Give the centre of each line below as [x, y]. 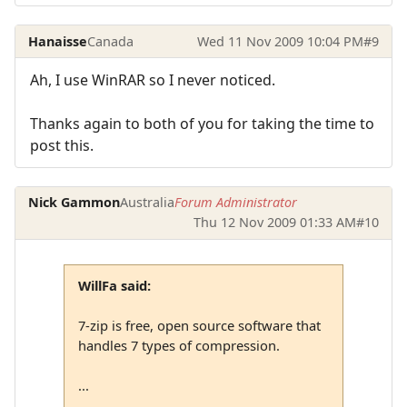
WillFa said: [114, 285]
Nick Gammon [74, 203]
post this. [62, 146]
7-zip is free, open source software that [199, 325]
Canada [111, 41]
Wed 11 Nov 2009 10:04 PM [280, 41]
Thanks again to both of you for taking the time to [202, 124]
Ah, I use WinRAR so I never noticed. [153, 80]
